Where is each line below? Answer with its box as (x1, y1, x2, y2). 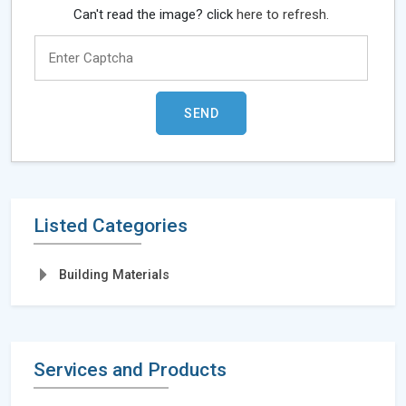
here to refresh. (237, 6, 330, 24)
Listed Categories (34, 215, 188, 237)
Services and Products (34, 358, 227, 381)
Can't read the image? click (73, 6, 237, 24)
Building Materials (59, 267, 169, 283)
